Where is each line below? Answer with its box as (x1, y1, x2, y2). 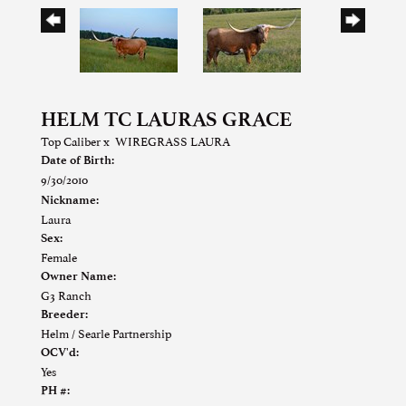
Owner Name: (41, 269, 116, 284)
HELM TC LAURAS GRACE (41, 107, 292, 132)
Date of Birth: (41, 153, 114, 168)
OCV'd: (41, 345, 79, 360)
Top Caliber (41, 131, 101, 150)
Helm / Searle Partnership (41, 324, 171, 343)
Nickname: (41, 193, 99, 208)
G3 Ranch (41, 285, 92, 304)
